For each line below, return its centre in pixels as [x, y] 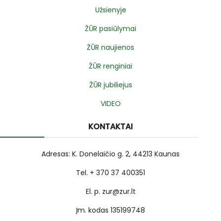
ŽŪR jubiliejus [110, 85]
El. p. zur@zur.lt [110, 191]
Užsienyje [110, 10]
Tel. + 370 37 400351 [110, 172]
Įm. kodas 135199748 [110, 210]
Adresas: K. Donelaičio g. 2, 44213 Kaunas [110, 154]
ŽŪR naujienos [110, 47]
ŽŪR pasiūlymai [110, 28]
